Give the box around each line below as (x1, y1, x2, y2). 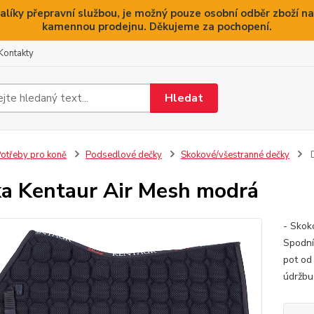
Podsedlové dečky (85, 149, 162, 161)
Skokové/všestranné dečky (180, 149, 289, 161)
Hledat (165, 90, 204, 106)
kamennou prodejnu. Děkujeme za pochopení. (42, 20, 272, 34)
